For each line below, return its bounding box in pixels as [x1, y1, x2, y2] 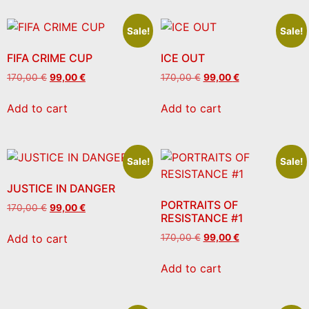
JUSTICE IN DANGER [7, 181, 115, 196]
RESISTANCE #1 [160, 211, 243, 226]
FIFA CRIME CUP [7, 50, 92, 65]
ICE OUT [160, 50, 205, 65]
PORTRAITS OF [160, 198, 238, 212]
